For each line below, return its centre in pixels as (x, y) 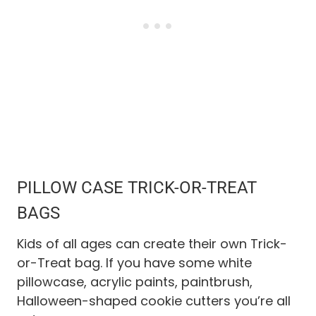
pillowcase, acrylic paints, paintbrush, (135, 281)
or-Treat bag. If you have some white (134, 262)
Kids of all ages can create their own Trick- (152, 243)
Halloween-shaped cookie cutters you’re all (154, 300)
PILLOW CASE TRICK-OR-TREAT (137, 187)
